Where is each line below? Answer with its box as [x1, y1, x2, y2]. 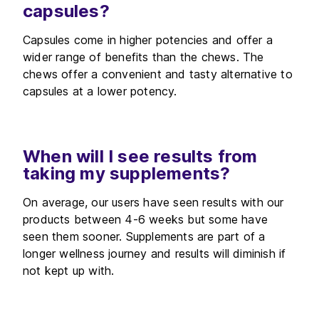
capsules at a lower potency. [23, 84, 177, 98]
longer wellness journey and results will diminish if [23, 246, 286, 261]
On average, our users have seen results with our [23, 195, 284, 209]
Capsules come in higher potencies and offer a [23, 33, 273, 47]
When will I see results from [23, 146, 258, 167]
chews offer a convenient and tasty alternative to [23, 67, 293, 81]
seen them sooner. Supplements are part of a [23, 229, 266, 244]
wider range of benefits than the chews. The [23, 50, 264, 64]
